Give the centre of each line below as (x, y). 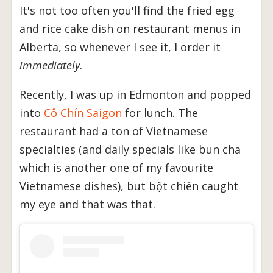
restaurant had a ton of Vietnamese (114, 131)
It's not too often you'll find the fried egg (127, 11)
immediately (50, 66)
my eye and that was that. (87, 204)
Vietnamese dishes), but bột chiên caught (129, 186)
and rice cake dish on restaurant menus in (130, 29)
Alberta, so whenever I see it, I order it (120, 47)
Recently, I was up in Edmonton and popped (135, 95)
